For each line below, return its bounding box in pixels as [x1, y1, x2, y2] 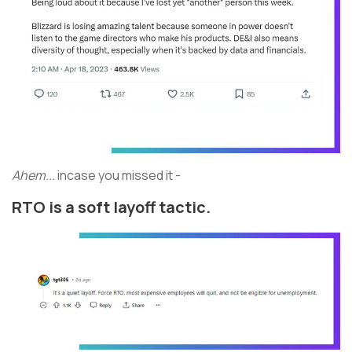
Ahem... [12, 166, 55, 184]
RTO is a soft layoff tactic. [12, 196, 217, 218]
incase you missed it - [55, 166, 181, 184]
